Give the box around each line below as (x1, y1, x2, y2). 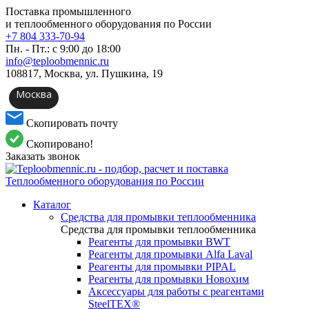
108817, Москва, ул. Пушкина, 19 (6, 68, 163, 79)
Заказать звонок (6, 150, 80, 162)
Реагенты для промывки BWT (88, 236, 230, 248)
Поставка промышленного (6, 6, 134, 17)
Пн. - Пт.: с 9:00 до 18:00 (6, 43, 121, 54)
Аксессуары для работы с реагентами (88, 286, 264, 297)
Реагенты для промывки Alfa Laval (88, 248, 252, 260)
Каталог (33, 199, 71, 210)
